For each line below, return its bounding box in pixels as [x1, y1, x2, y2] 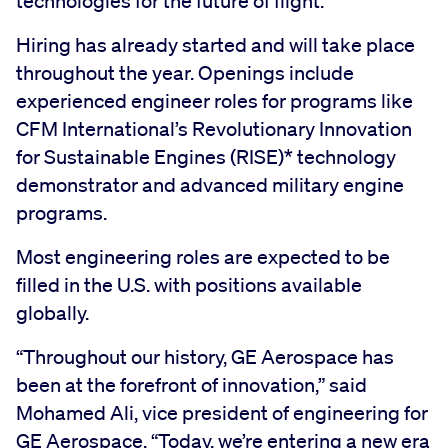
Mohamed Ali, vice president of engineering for [16, 400, 428, 425]
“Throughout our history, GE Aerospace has [16, 344, 394, 369]
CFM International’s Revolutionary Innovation [16, 116, 412, 141]
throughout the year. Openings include [16, 60, 354, 85]
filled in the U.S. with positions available [16, 272, 362, 297]
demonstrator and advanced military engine [16, 172, 404, 197]
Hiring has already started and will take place [16, 32, 415, 57]
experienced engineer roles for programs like [16, 88, 413, 113]
